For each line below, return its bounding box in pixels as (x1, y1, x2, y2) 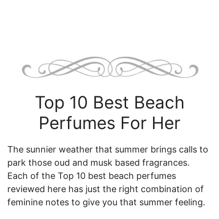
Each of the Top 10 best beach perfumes (7, 170, 176, 181)
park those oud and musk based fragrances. (7, 157, 190, 168)
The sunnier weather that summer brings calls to (7, 144, 208, 154)
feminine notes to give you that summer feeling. (7, 197, 205, 207)
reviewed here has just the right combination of (7, 183, 204, 194)
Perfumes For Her (39, 112, 180, 133)
